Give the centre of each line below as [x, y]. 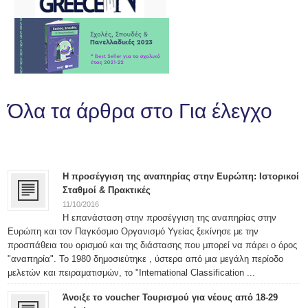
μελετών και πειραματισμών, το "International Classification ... [132, 273]
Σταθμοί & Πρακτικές [107, 190]
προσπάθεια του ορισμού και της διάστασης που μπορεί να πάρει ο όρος [153, 245]
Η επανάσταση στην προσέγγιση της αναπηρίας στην [170, 218]
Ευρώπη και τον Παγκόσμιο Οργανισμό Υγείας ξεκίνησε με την [133, 231]
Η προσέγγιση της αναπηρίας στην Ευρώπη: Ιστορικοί [181, 176]
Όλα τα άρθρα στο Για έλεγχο [140, 111]
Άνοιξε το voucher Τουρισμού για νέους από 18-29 [170, 297]
